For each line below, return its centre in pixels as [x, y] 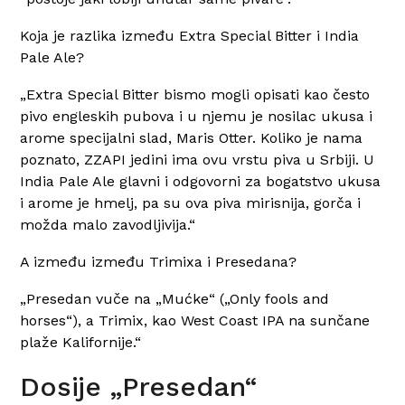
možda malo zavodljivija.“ [108, 224]
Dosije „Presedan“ [139, 386]
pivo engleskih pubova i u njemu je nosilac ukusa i [197, 116]
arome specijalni [80, 137]
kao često [337, 94]
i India [336, 35]
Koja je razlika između [100, 35]
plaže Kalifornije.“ [81, 342]
